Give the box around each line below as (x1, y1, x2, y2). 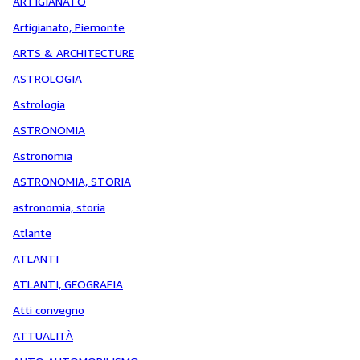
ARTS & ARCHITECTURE (13, 46, 134, 59)
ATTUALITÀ (13, 329, 73, 342)
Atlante (13, 226, 51, 239)
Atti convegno (13, 303, 84, 317)
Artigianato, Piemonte (13, 20, 125, 34)
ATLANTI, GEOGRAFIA (13, 277, 123, 291)
